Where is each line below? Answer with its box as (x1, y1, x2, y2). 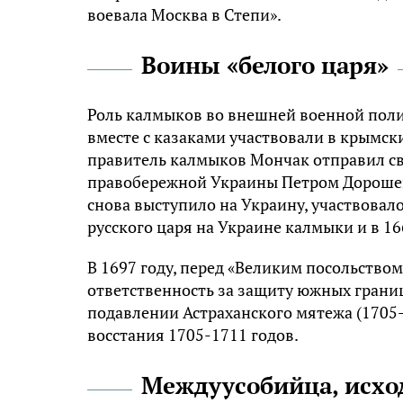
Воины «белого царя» (141, 49, 389, 80)
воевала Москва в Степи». (87, 3, 282, 25)
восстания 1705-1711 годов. (87, 323, 299, 345)
